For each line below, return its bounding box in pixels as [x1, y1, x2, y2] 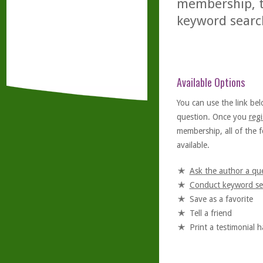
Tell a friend [189, 208, 232, 218]
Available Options [176, 75, 245, 90]
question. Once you [176, 112, 249, 122]
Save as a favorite [189, 194, 253, 204]
